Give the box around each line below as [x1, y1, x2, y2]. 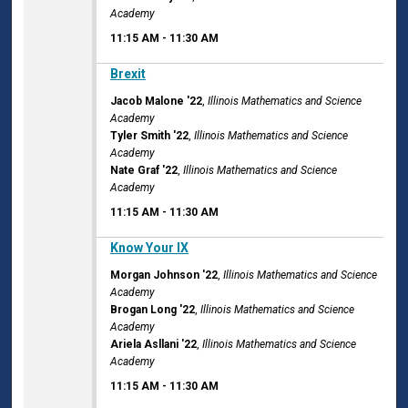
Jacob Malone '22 [110, 95, 203, 108]
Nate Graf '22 [110, 164, 178, 178]
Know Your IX [110, 240, 189, 256]
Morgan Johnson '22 [110, 269, 219, 282]
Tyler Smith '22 [110, 129, 189, 143]
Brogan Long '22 [110, 303, 196, 317]
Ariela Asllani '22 [110, 338, 198, 352]
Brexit [110, 66, 147, 82]
